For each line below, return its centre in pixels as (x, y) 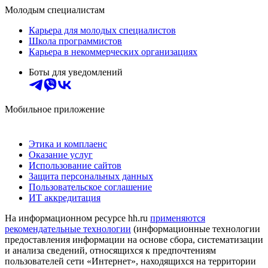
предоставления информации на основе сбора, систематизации (134, 239)
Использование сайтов (75, 165)
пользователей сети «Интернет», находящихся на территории (130, 261)
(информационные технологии (196, 229)
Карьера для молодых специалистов (102, 30)
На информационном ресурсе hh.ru (77, 218)
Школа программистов (75, 41)
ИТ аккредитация (65, 197)
